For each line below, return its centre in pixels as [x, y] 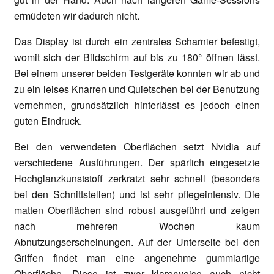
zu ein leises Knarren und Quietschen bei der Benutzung [137, 89]
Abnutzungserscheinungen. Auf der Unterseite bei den [137, 242]
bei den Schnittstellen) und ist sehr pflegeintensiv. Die [137, 194]
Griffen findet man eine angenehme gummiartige [137, 257]
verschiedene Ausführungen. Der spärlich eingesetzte [137, 162]
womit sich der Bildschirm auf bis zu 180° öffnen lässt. [137, 57]
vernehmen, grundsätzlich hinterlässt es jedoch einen [137, 105]
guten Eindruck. [48, 120]
